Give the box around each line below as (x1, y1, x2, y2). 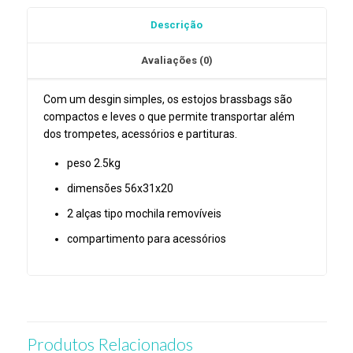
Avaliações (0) (140, 54, 213, 67)
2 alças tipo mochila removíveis (66, 207, 221, 221)
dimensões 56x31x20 (66, 182, 173, 195)
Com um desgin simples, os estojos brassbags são (43, 93, 292, 106)
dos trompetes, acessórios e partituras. (43, 128, 237, 141)
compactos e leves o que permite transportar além (43, 110, 295, 124)
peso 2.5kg (66, 157, 121, 170)
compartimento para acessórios (66, 232, 226, 246)
